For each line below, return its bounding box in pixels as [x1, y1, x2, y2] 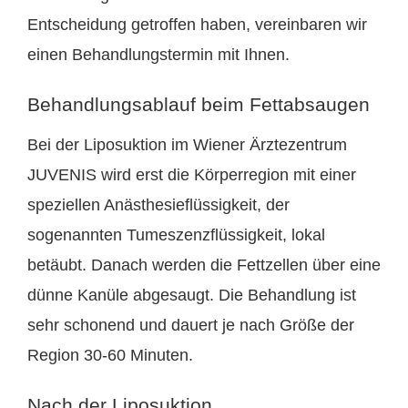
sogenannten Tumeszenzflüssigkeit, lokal [27, 226, 325, 245]
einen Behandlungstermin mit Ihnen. [27, 46, 290, 65]
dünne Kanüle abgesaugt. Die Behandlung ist [27, 286, 356, 305]
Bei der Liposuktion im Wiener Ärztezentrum [27, 136, 347, 155]
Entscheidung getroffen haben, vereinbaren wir [27, 15, 367, 35]
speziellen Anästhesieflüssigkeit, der [27, 196, 290, 215]
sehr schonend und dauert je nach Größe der [27, 316, 354, 335]
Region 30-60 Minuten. [27, 346, 193, 365]
